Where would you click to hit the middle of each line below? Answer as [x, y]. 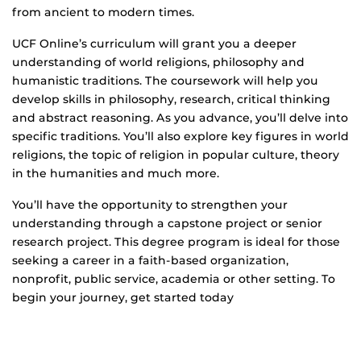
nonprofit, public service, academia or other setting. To [174, 279]
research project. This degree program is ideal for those [176, 242]
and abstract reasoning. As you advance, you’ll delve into [180, 118]
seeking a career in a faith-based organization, [150, 261]
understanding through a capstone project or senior [167, 224]
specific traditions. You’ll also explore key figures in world [180, 137]
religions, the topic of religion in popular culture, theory [176, 155]
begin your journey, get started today [123, 298]
